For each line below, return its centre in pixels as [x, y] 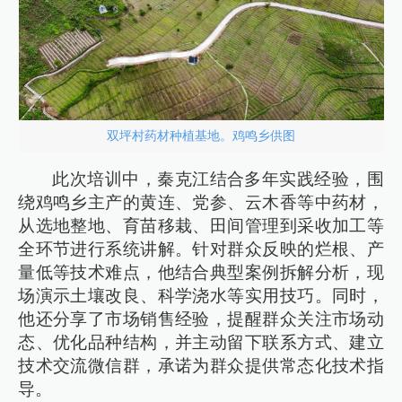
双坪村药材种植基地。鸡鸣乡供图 [201, 136]
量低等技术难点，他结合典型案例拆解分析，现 [201, 272]
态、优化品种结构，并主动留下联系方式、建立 [201, 342]
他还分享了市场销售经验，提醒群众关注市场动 [201, 319]
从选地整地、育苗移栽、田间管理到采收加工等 [201, 225]
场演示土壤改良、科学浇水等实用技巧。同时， [201, 295]
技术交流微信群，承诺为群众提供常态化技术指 [201, 365]
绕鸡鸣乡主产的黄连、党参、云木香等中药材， [201, 202]
